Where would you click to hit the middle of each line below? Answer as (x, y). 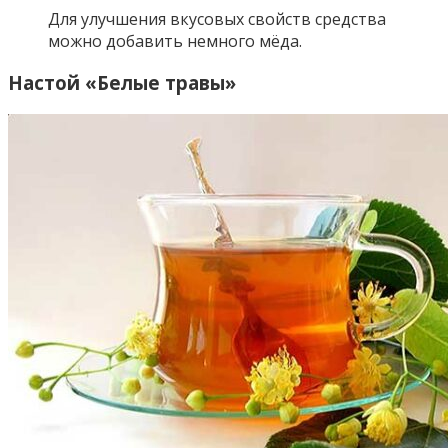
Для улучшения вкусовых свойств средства (217, 18)
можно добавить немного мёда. (175, 40)
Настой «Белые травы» (122, 83)
